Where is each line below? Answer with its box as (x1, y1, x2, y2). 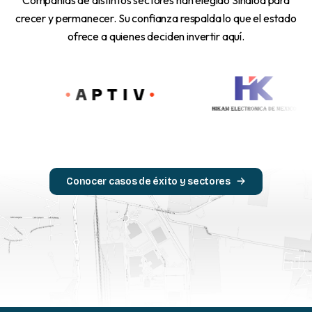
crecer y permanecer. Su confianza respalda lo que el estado (15, 10, 297, 25)
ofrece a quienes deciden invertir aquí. (68, 29, 244, 43)
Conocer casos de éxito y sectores (66, 175, 231, 187)
